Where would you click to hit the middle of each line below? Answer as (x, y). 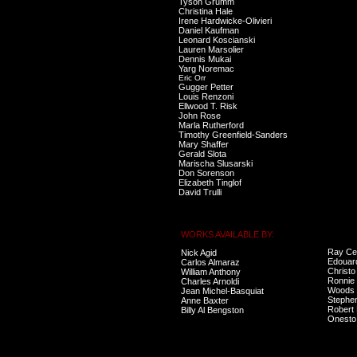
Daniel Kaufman (209, 30)
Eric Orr (192, 78)
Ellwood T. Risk (208, 106)
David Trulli (200, 192)
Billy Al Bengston (212, 310)
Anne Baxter (205, 300)
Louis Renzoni (206, 96)
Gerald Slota (202, 154)
